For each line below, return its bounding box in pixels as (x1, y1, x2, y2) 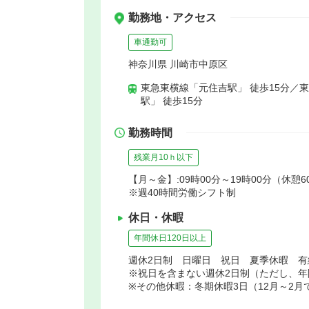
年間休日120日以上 (134, 232, 206, 243)
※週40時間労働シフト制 (128, 186, 236, 198)
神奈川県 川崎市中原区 (128, 58, 228, 70)
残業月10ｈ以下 (134, 152, 193, 162)
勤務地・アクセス (128, 11, 217, 23)
